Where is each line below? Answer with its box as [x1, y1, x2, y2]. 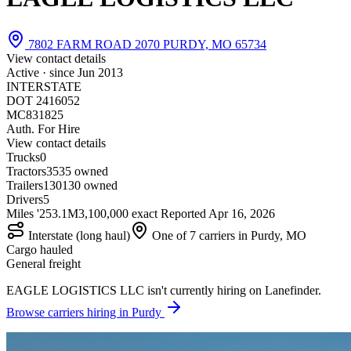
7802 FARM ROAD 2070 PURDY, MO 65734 [25, 37, 266, 51]
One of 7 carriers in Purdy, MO [149, 228, 306, 242]
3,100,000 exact [78, 206, 157, 220]
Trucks [6, 150, 40, 164]
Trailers [6, 178, 43, 192]
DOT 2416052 [6, 93, 80, 107]
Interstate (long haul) [25, 228, 130, 242]
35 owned [59, 164, 108, 178]
